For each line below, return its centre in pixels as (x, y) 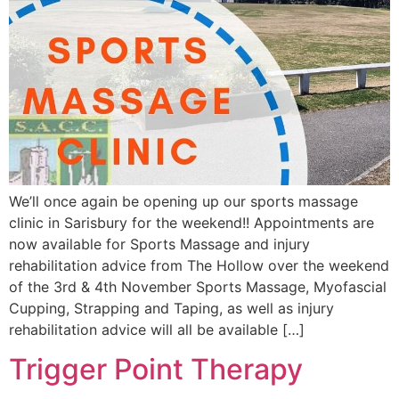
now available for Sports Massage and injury (159, 244)
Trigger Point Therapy (156, 369)
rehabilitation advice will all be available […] (157, 329)
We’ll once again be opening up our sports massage (183, 201)
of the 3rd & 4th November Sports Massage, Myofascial (198, 286)
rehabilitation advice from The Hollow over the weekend (199, 265)
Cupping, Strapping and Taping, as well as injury (171, 308)
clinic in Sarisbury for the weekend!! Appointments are (191, 222)
